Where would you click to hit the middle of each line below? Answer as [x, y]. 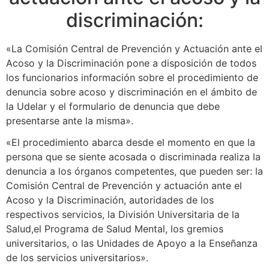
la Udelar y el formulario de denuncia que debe [113, 107]
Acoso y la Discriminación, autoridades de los [110, 200]
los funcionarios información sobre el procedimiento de [132, 78]
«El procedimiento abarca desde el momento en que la [131, 143]
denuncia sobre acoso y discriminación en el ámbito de [131, 92]
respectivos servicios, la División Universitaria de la [123, 215]
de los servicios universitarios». [77, 258]
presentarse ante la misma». [70, 121]
